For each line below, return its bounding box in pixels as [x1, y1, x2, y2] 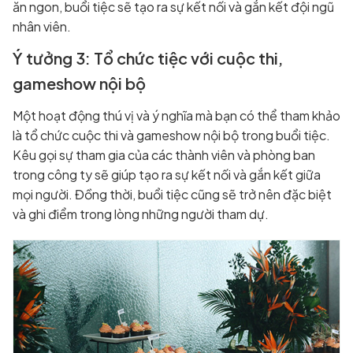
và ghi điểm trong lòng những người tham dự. [13, 205, 269, 222]
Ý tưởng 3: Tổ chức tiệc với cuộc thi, [13, 47, 283, 68]
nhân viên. [13, 17, 71, 35]
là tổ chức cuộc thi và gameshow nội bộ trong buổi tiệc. [13, 126, 330, 143]
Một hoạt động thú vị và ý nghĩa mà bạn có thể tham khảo [13, 106, 340, 124]
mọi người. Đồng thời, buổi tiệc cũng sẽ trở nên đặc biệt [13, 185, 332, 203]
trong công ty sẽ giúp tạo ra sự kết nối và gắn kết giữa [13, 165, 321, 183]
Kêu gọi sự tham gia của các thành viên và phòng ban [13, 146, 315, 163]
